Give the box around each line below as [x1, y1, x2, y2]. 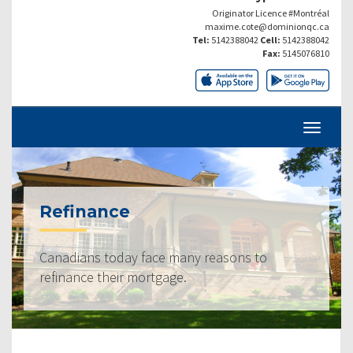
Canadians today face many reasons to [39, 247, 267, 266]
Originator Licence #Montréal [212, 6, 329, 19]
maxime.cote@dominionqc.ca [205, 20, 329, 32]
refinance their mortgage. [39, 267, 187, 286]
